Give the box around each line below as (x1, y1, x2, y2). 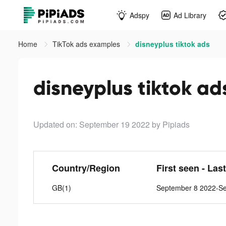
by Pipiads (152, 119, 190, 130)
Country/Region (51, 161, 120, 175)
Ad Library (174, 10, 206, 20)
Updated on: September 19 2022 (33, 119, 150, 130)
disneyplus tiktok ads (135, 39, 210, 49)
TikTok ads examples (52, 39, 122, 49)
